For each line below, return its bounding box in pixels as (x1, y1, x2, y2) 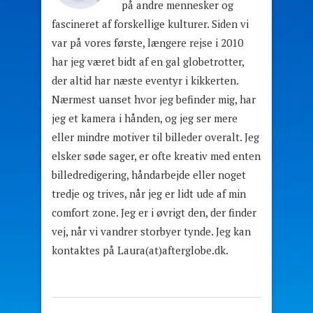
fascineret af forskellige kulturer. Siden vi (52, 17, 249, 31)
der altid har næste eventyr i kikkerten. (52, 73, 238, 88)
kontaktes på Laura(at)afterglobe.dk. (52, 243, 228, 258)
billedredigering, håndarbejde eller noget (52, 168, 246, 182)
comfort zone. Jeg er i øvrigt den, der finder (52, 205, 256, 220)
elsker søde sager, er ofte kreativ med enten (52, 149, 261, 163)
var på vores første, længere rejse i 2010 (52, 36, 243, 50)
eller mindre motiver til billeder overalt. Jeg (52, 130, 259, 145)
